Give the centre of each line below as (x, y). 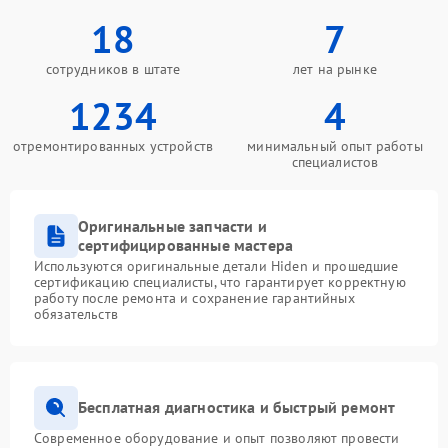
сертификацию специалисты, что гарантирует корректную (220, 281)
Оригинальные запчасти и (172, 225)
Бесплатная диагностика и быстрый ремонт (237, 407)
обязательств (76, 313)
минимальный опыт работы (335, 145)
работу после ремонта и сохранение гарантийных (194, 297)
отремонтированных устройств (113, 145)
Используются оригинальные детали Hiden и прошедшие (216, 265)
